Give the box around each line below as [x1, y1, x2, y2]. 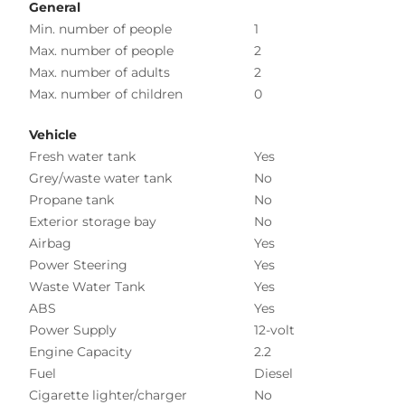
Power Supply [29, 321, 117, 338]
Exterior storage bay [29, 212, 156, 230]
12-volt [254, 321, 295, 338]
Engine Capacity [29, 343, 132, 360]
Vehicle [29, 126, 77, 143]
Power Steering [29, 256, 127, 273]
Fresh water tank [29, 147, 136, 165]
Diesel [254, 364, 293, 381]
